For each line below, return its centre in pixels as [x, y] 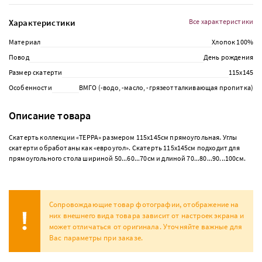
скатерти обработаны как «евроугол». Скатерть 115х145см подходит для [124, 148]
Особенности [30, 87]
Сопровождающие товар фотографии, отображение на [144, 204]
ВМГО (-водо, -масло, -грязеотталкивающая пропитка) [166, 87]
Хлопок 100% [232, 42]
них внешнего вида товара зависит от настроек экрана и [147, 216]
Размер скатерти [36, 72]
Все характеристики [221, 21]
